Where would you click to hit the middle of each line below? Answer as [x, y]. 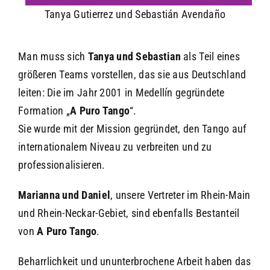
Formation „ [44, 110]
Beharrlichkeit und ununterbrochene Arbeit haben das [134, 261]
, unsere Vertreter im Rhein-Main [181, 195]
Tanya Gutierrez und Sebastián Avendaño [135, 14]
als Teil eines [210, 56]
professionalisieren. [61, 165]
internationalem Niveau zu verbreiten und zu [115, 146]
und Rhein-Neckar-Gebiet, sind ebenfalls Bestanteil [129, 213]
